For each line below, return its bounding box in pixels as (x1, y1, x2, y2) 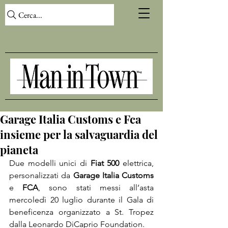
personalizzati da (9, 170, 73, 180)
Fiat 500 (90, 158, 120, 168)
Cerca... (18, 9, 42, 20)
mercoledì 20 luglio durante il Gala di (9, 195, 154, 205)
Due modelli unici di (9, 158, 91, 168)
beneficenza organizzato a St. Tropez (9, 207, 154, 217)
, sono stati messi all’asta (38, 183, 154, 192)
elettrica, (119, 158, 154, 168)
